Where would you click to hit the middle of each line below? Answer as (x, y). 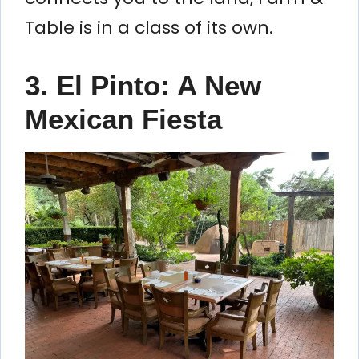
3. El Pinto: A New (143, 85)
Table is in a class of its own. (149, 27)
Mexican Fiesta (123, 119)
